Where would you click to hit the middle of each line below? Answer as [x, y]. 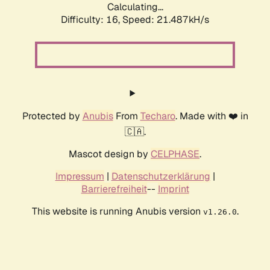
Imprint [173, 189]
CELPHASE [175, 154]
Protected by [52, 116]
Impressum [80, 177]
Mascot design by [110, 154]
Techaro [158, 116]
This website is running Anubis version [117, 212]
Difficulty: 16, [92, 20]
